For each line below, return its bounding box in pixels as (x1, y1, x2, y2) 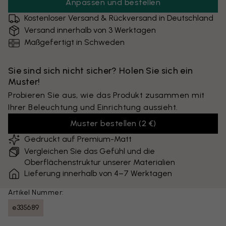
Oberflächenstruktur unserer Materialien (24, 157, 175, 167)
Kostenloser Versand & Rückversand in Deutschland (24, 13, 213, 23)
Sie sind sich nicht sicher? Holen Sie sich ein (8, 65, 193, 76)
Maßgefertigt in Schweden (24, 37, 125, 47)
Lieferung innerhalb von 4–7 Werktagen (24, 168, 172, 178)
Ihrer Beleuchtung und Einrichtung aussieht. (8, 102, 178, 112)
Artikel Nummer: (8, 188, 64, 197)
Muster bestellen (70, 119, 137, 128)
